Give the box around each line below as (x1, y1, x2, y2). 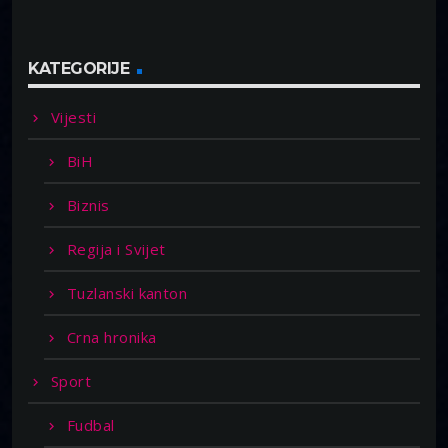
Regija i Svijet (67, 239, 166, 260)
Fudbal (67, 415, 115, 436)
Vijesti (51, 107, 97, 128)
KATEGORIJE (28, 58, 130, 78)
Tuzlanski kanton (67, 283, 188, 304)
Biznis (67, 195, 110, 216)
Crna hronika (67, 327, 157, 348)
